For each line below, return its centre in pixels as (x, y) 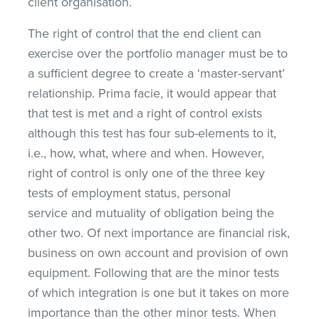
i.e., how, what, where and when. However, (146, 153)
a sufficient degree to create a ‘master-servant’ (157, 73)
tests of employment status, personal (130, 193)
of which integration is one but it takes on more (159, 292)
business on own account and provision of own (158, 252)
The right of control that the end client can (145, 33)
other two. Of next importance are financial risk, (159, 232)
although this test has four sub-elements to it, (152, 133)
